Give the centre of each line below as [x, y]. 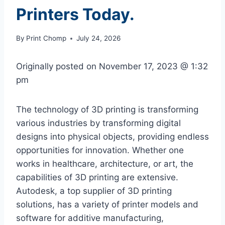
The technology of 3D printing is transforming [107, 110]
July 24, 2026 [99, 38]
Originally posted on [58, 67]
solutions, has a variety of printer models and [107, 205]
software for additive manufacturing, [90, 218]
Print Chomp [46, 38]
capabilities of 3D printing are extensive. [97, 178]
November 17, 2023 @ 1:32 [153, 67]
